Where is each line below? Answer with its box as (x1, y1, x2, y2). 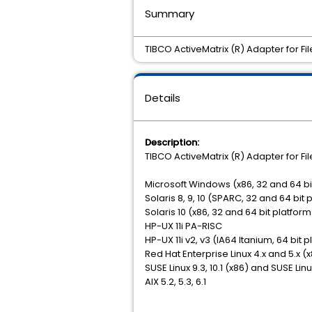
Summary (145, 6, 194, 21)
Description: (145, 136, 199, 149)
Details (145, 91, 180, 105)
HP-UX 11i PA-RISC (145, 219, 222, 233)
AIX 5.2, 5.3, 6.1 (145, 275, 206, 288)
